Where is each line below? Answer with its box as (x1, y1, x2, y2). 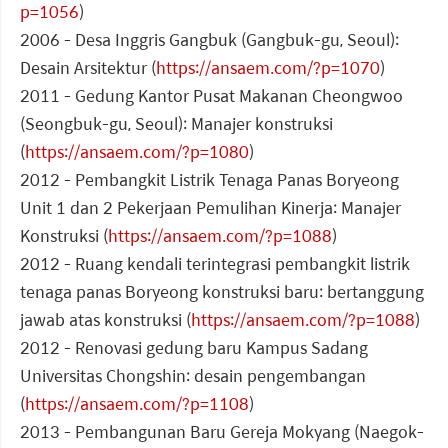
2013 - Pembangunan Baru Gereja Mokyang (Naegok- (20, 419, 424, 445)
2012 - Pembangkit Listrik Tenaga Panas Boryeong (20, 167, 399, 193)
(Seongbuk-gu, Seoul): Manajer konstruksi (20, 111, 333, 137)
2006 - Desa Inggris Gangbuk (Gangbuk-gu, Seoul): (20, 27, 399, 53)
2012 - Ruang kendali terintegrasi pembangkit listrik (20, 251, 410, 277)
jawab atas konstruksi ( (20, 307, 191, 333)
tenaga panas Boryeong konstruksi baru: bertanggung (20, 279, 424, 305)
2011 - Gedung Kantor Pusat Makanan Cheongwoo (20, 83, 403, 109)
